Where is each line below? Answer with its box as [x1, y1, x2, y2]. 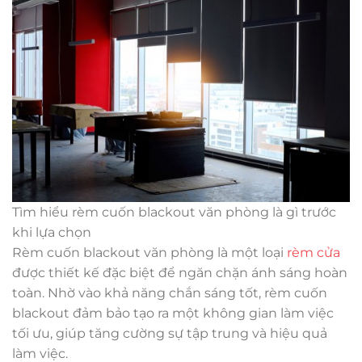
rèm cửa [287, 245, 340, 261]
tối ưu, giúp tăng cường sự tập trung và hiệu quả [12, 326, 327, 342]
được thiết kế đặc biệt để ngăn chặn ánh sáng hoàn [12, 265, 347, 281]
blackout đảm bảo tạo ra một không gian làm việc [12, 305, 334, 322]
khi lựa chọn [12, 225, 91, 241]
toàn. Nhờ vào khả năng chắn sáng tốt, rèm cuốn [12, 285, 327, 301]
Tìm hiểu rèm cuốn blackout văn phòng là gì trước [12, 204, 336, 221]
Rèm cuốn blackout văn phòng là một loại [12, 245, 287, 261]
